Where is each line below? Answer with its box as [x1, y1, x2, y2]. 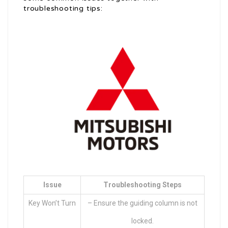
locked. [131, 217, 154, 225]
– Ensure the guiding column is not [88, 199, 197, 208]
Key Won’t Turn [28, 199, 76, 208]
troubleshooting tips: [23, 4, 103, 13]
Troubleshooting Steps [103, 181, 182, 189]
